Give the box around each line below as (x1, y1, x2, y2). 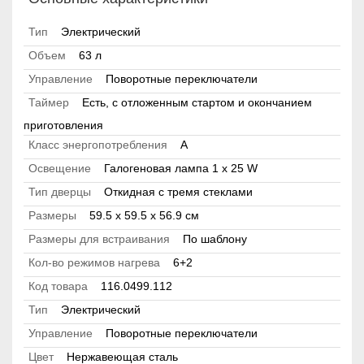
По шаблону (183, 232, 247, 246)
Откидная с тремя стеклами (104, 185, 253, 199)
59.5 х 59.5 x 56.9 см (89, 209, 199, 223)
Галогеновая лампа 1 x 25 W (104, 162, 258, 175)
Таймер (28, 96, 69, 110)
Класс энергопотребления (28, 138, 167, 152)
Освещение (28, 162, 91, 175)
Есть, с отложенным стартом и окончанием (82, 96, 312, 110)
